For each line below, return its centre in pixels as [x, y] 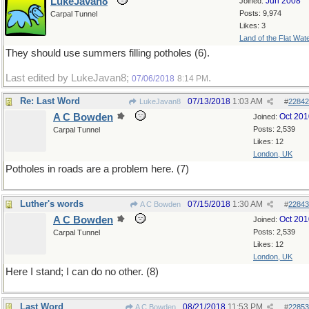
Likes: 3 [252, 26]
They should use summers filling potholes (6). [108, 53]
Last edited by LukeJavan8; [69, 78]
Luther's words [52, 204]
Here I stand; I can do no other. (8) [82, 272]
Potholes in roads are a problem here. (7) [97, 169]
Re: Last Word [50, 101]
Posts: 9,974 [260, 13]
